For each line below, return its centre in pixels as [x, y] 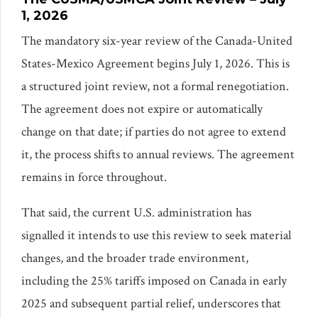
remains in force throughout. [94, 177]
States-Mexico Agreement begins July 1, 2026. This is [155, 63]
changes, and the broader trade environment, [135, 258]
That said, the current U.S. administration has [136, 212]
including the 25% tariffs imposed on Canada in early [154, 280]
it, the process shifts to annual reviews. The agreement [158, 154]
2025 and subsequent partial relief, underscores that [151, 303]
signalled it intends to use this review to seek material [156, 235]
